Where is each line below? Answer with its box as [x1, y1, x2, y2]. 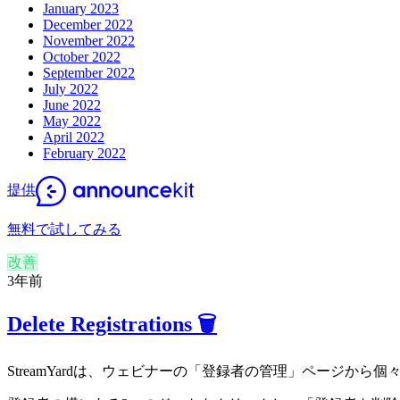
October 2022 [43, 48, 121, 64]
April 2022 [43, 129, 104, 145]
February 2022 [43, 145, 126, 161]
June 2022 [43, 96, 101, 112]
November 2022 [43, 32, 135, 48]
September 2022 [43, 64, 135, 80]
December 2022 [43, 16, 133, 32]
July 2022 [43, 80, 98, 96]
